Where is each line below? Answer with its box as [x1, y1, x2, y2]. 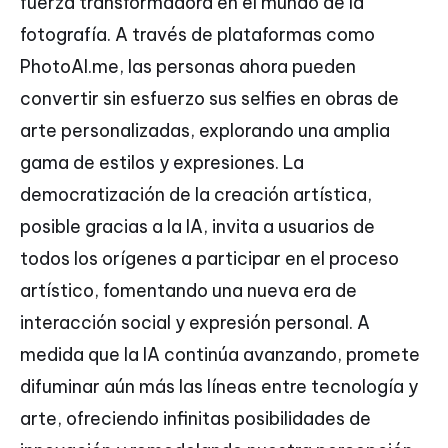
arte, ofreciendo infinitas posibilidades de [20, 407, 371, 431]
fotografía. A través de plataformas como [20, 23, 375, 47]
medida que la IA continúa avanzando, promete [20, 343, 420, 367]
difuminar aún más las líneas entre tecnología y [20, 375, 418, 399]
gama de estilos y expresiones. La [20, 151, 304, 175]
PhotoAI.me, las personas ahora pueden [20, 55, 356, 79]
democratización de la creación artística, [20, 183, 372, 207]
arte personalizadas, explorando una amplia [20, 119, 390, 143]
